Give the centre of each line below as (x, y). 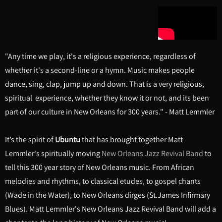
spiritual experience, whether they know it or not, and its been (107, 98)
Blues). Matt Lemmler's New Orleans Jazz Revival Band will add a (111, 209)
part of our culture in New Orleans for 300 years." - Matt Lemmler (110, 111)
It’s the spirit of (30, 139)
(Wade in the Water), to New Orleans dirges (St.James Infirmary (108, 195)
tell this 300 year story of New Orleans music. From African (100, 167)
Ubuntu (68, 139)
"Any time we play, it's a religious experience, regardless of (100, 56)
